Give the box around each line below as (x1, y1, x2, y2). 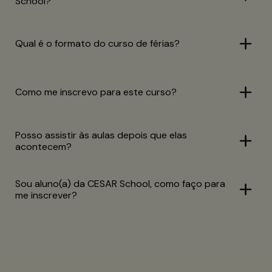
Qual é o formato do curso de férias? (15, 37, 180, 50)
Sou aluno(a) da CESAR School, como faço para (15, 177, 225, 190)
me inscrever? (15, 188, 77, 202)
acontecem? (15, 140, 72, 153)
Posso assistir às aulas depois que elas (15, 128, 187, 141)
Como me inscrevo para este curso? (15, 86, 177, 99)
